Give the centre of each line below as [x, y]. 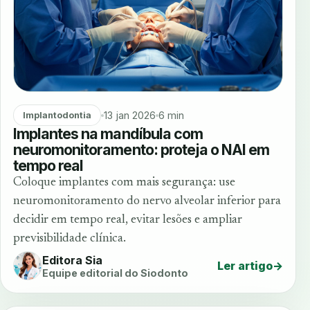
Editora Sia [72, 260]
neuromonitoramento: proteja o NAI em [142, 150]
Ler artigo [245, 266]
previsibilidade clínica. [70, 239]
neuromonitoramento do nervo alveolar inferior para [147, 202]
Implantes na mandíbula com [108, 134]
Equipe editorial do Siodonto [115, 273]
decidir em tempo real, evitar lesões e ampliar [128, 220]
